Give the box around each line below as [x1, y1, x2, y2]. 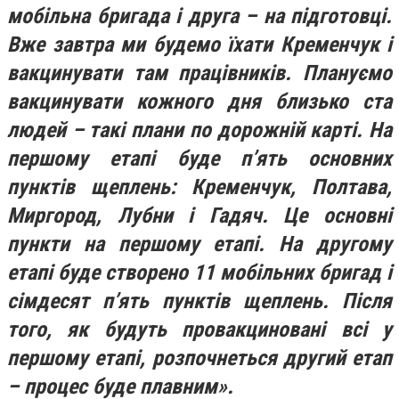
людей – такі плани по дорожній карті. [7, 117, 369, 142]
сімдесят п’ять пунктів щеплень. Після [7, 288, 392, 313]
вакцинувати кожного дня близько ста [7, 88, 392, 114]
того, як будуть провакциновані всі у [7, 316, 392, 342]
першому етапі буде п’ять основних [7, 145, 392, 171]
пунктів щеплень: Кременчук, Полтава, [7, 174, 392, 199]
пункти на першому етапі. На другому [7, 231, 392, 256]
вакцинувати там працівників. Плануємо [7, 60, 392, 85]
